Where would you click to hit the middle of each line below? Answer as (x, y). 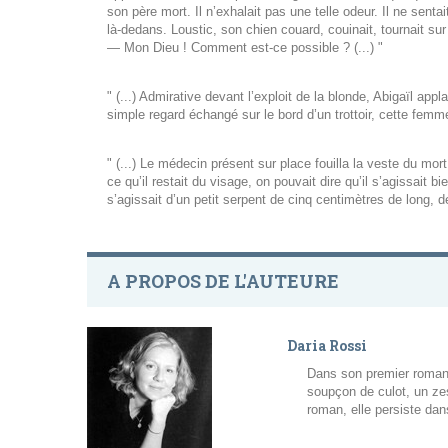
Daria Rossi (327, 346)
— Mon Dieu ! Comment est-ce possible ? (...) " (245, 48)
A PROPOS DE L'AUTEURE (223, 281)
